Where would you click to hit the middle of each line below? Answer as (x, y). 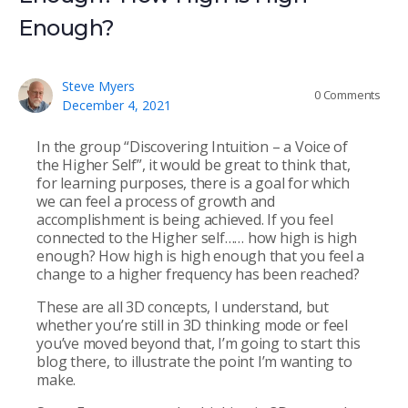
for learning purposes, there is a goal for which (193, 183)
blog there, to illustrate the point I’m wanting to (194, 361)
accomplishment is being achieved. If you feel (185, 219)
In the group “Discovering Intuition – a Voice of (192, 146)
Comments (352, 95)
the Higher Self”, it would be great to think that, (194, 164)
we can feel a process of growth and (156, 201)
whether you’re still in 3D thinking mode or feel (192, 325)
